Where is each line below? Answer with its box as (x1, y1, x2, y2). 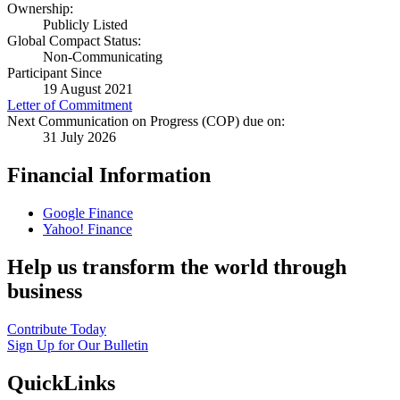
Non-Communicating (43, 49, 162, 65)
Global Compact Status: (7, 33, 141, 49)
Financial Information (7, 163, 211, 187)
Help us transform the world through (7, 255, 346, 279)
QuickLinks (7, 371, 115, 395)
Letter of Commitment (7, 97, 132, 113)
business (7, 279, 82, 304)
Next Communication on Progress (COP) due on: (7, 113, 285, 129)
